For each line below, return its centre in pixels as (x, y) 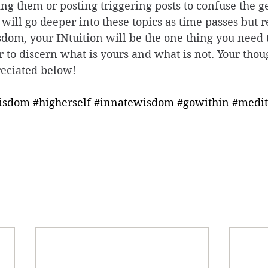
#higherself (62, 102)
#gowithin (203, 102)
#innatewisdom (134, 102)
